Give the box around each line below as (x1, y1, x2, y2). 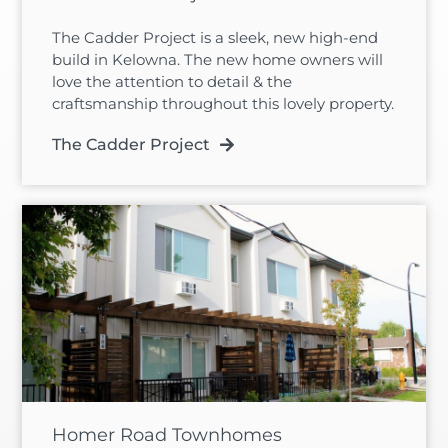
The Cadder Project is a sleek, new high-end (52, 28, 379, 48)
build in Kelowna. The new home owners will (52, 50, 384, 70)
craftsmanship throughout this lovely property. (52, 94, 395, 114)
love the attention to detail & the (52, 72, 293, 92)
